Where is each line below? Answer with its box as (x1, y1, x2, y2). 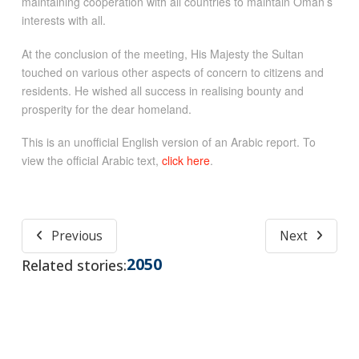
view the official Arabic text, (21, 152, 162, 169)
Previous (50, 227, 103, 244)
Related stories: (21, 255, 127, 275)
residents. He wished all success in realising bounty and (21, 82, 304, 99)
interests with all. (21, 12, 106, 29)
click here (161, 152, 210, 169)
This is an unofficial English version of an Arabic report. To (21, 134, 316, 151)
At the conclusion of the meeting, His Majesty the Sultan (21, 45, 304, 62)
